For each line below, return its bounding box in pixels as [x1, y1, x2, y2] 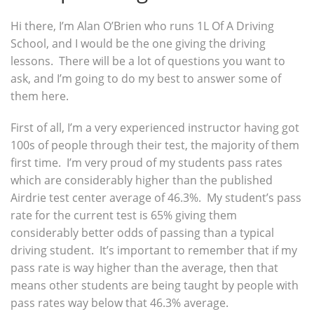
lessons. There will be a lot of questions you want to [11, 53, 285, 69]
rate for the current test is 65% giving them [11, 207, 237, 223]
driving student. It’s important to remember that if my [11, 242, 297, 258]
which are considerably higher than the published [11, 172, 273, 188]
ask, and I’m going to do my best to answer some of [11, 70, 281, 86]
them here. [11, 88, 69, 104]
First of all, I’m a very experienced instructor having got [11, 119, 299, 135]
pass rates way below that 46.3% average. [11, 294, 228, 310]
